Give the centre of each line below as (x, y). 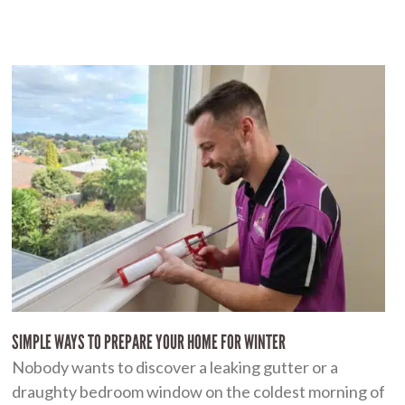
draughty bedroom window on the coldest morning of (198, 391)
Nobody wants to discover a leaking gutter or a (174, 367)
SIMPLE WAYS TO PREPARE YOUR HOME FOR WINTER (148, 342)
